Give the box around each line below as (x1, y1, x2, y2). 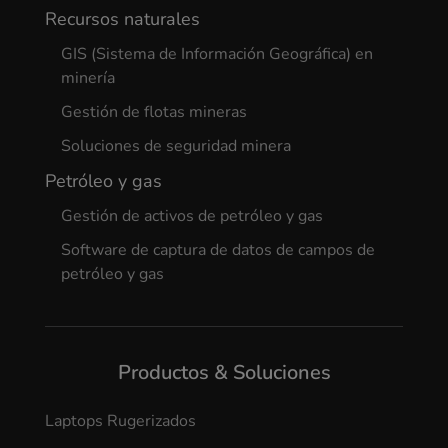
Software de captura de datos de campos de (60, 239, 375, 262)
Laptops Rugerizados (44, 410, 196, 433)
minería (60, 67, 115, 90)
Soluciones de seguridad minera (60, 135, 291, 158)
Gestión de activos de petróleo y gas (60, 205, 323, 228)
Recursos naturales (44, 7, 200, 32)
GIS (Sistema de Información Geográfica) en (60, 43, 373, 66)
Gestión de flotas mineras (60, 101, 247, 124)
